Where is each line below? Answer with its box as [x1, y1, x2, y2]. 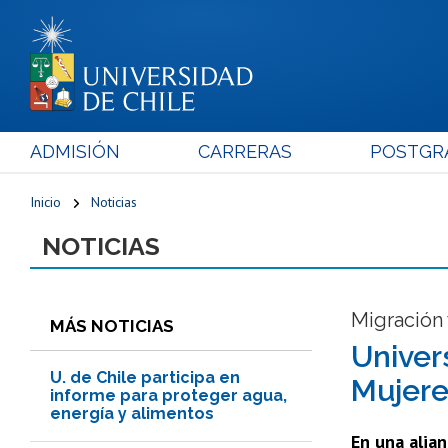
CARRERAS [197, 140, 292, 162]
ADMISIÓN [30, 140, 120, 162]
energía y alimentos [50, 403, 214, 423]
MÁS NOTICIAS [50, 315, 174, 336]
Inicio [30, 192, 61, 211]
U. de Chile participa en [50, 367, 240, 387]
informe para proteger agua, [50, 385, 287, 405]
